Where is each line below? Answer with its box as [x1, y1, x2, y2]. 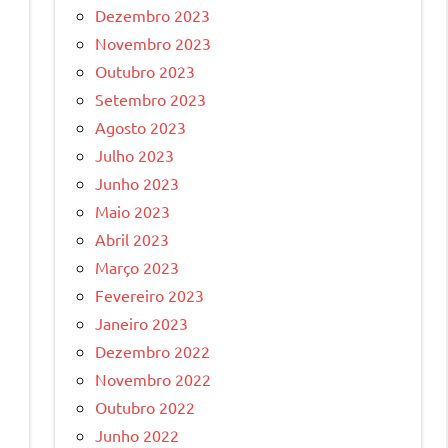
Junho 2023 [95, 172, 179, 193]
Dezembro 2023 [95, 4, 210, 25]
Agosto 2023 [95, 116, 186, 137]
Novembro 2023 [95, 32, 211, 53]
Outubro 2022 [95, 396, 195, 417]
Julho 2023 [95, 144, 174, 165]
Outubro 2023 [95, 60, 195, 81]
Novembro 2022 [95, 368, 211, 389]
